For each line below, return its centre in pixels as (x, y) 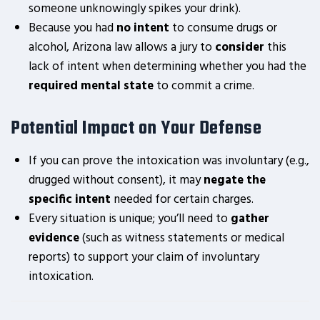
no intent (143, 28)
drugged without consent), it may (116, 180)
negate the (235, 180)
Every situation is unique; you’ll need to (130, 219)
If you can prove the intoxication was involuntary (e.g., (169, 161)
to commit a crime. (204, 86)
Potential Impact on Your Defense (136, 129)
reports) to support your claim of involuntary (144, 257)
